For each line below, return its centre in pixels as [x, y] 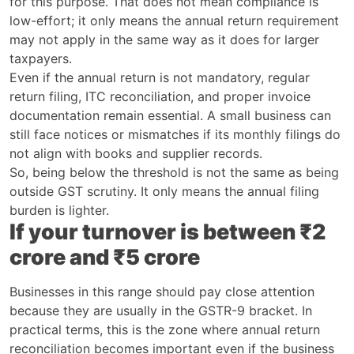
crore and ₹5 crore [105, 257]
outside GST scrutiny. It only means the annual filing [164, 191]
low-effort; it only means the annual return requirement [174, 20]
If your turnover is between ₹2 [168, 232]
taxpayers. [41, 58]
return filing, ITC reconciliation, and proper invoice [160, 96]
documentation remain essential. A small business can [170, 115]
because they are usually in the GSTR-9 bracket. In [161, 310]
